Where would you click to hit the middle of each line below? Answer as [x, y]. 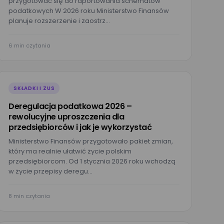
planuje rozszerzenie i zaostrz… [59, 21]
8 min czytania [29, 196]
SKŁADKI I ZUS [34, 88]
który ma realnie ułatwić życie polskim [70, 151]
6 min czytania [29, 45]
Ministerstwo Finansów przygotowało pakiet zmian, [91, 141]
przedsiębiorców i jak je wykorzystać [80, 127]
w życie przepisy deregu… [50, 171]
